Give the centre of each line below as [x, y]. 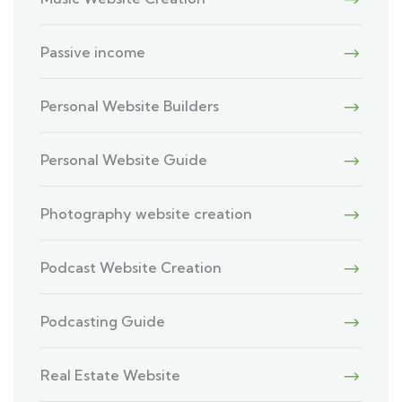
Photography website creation [146, 214]
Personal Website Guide [124, 160]
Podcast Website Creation [131, 268]
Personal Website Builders [130, 106]
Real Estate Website [110, 376]
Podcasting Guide [103, 322]
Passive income [93, 52]
